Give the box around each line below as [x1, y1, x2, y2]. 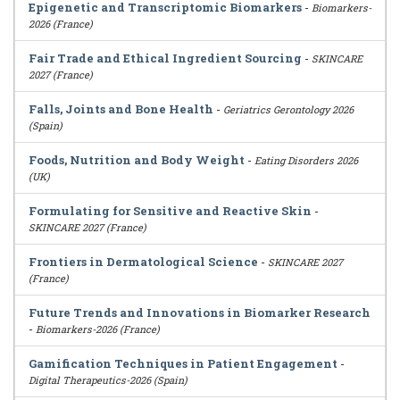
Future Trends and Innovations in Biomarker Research [29, 304, 371, 321]
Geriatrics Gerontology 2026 [223, 103, 354, 116]
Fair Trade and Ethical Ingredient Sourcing [29, 50, 302, 66]
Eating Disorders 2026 [254, 154, 358, 167]
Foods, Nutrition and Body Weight [29, 152, 245, 168]
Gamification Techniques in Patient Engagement [29, 355, 337, 371]
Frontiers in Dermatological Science [29, 254, 258, 270]
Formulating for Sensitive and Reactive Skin [29, 203, 312, 219]
